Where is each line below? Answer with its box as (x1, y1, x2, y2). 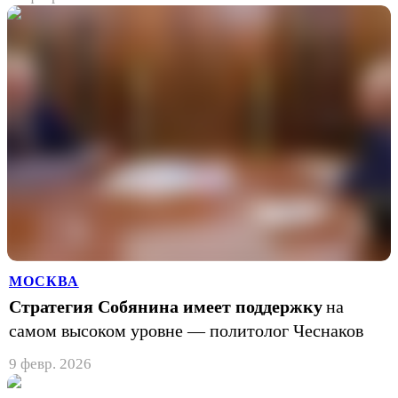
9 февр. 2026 (9, 354, 92, 372)
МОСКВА (9, 273, 79, 289)
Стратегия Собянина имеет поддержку (9, 296, 322, 316)
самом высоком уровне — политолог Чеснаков (9, 320, 363, 340)
